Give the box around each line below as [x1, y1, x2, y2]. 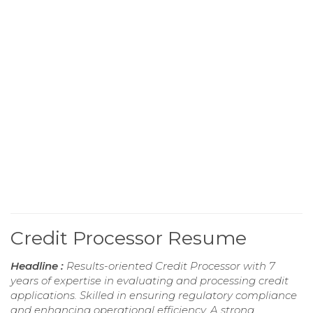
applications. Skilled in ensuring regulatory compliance [10, 289, 297, 303]
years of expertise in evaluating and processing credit [10, 274, 289, 288]
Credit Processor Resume [10, 226, 247, 250]
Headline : [10, 259, 66, 273]
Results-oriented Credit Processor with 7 [66, 259, 275, 273]
